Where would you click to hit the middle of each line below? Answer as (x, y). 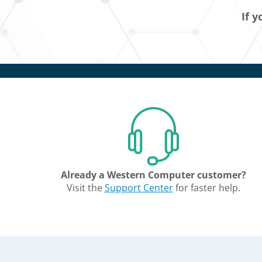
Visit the (85, 188)
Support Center (139, 188)
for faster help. (206, 188)
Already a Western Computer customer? (153, 175)
